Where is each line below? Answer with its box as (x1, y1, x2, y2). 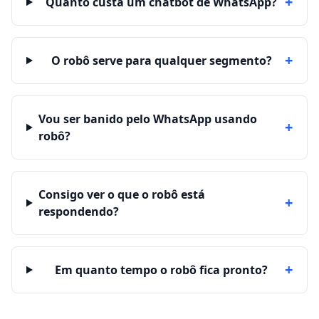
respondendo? (38, 204, 119, 219)
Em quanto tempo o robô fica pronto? (55, 262, 268, 278)
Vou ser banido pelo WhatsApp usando (38, 111, 257, 127)
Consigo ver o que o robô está (38, 187, 205, 202)
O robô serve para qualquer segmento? (51, 53, 272, 68)
